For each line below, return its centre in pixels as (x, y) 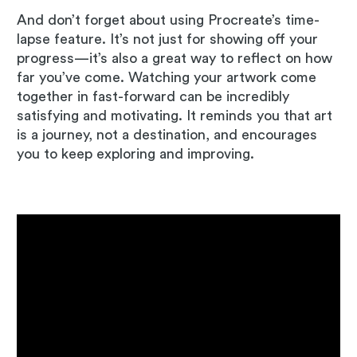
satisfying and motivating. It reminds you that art (175, 115)
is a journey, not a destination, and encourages (167, 134)
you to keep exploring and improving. (135, 153)
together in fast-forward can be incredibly (153, 96)
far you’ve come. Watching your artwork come (167, 77)
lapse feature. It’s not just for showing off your (167, 39)
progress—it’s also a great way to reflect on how (175, 58)
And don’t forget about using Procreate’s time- (168, 20)
